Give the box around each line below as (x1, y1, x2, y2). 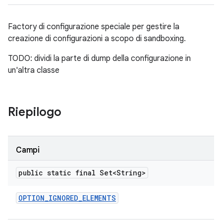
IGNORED (49, 193, 78, 203)
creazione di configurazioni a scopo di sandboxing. (8, 34, 186, 44)
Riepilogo (8, 105, 61, 119)
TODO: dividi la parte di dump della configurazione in (8, 54, 191, 63)
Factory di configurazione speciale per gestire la (8, 22, 179, 32)
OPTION (18, 193, 45, 203)
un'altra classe (8, 65, 59, 75)
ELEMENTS (82, 193, 116, 203)
